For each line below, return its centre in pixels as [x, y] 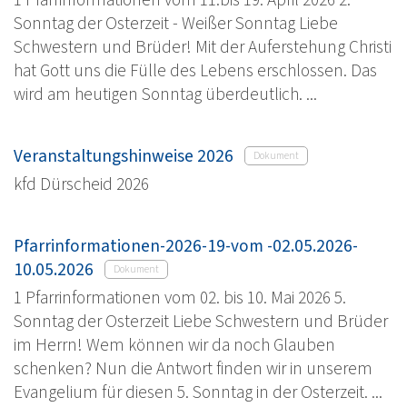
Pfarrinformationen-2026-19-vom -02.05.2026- [186, 247]
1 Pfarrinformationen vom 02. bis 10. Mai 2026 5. [180, 298]
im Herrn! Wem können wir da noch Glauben [174, 345]
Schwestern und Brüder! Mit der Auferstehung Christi [203, 47]
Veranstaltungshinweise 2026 [124, 156]
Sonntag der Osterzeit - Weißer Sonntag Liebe [176, 23]
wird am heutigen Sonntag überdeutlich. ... [165, 94]
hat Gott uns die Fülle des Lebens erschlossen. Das [195, 70]
